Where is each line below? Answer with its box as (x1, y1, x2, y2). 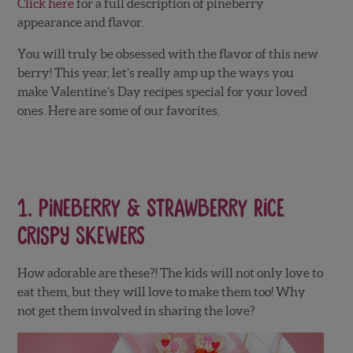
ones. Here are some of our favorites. (17, 103, 220, 117)
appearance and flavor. (17, 15, 143, 29)
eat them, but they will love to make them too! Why (17, 284, 306, 299)
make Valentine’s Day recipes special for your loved (17, 84, 307, 98)
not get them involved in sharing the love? (17, 303, 255, 318)
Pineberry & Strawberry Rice (38, 196, 284, 221)
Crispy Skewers (17, 224, 145, 249)
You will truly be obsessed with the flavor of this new (17, 46, 318, 61)
